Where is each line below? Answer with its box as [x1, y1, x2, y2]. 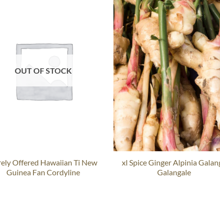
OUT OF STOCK [15, 65, 72, 75]
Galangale [157, 167, 192, 177]
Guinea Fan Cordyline [6, 167, 81, 177]
